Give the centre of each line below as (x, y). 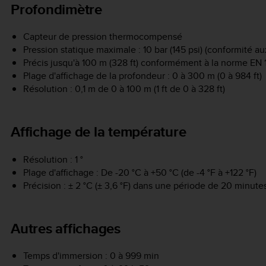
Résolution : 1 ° (53, 159)
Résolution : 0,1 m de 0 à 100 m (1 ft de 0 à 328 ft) (124, 89)
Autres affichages (66, 228)
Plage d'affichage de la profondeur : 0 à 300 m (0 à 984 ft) (142, 76)
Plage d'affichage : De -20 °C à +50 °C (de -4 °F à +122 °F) (140, 172)
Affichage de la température (99, 132)
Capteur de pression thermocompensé (102, 37)
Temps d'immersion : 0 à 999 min (91, 255)
